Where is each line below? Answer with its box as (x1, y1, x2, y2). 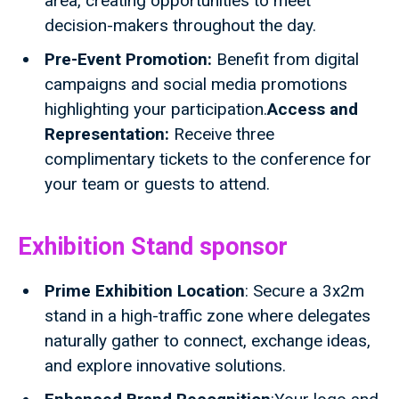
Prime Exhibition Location (45, 281, 245, 302)
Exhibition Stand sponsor (18, 232, 288, 262)
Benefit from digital (212, 49, 359, 70)
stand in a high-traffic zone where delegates (45, 305, 370, 327)
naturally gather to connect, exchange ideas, (45, 330, 370, 352)
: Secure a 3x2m (245, 281, 364, 302)
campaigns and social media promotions (45, 74, 347, 95)
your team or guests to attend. (45, 174, 270, 195)
